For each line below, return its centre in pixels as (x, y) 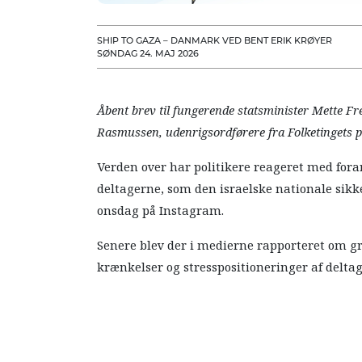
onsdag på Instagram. (161, 211)
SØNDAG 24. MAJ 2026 (148, 54)
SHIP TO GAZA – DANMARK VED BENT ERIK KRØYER (215, 41)
